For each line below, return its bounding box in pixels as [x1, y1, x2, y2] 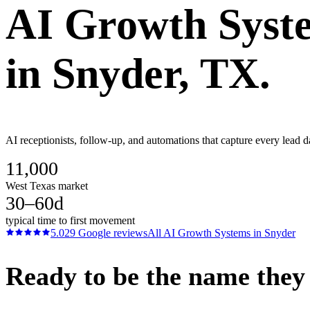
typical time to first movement [6, 214, 135, 226]
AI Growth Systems [163, 226, 250, 239]
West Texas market [6, 179, 88, 192]
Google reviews [75, 226, 147, 239]
